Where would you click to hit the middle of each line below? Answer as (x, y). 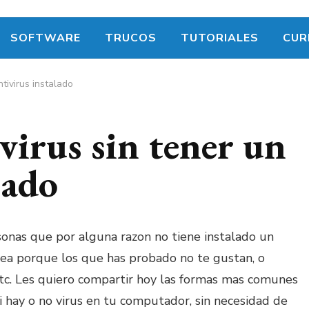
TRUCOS (130, 38)
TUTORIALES (219, 38)
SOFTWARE (45, 38)
